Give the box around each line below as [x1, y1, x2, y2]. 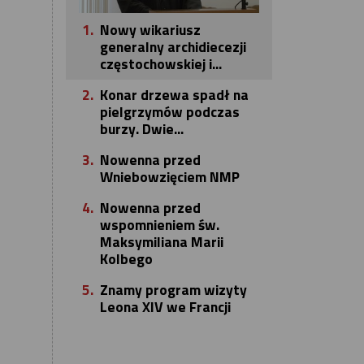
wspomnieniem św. [100, 214, 219, 236]
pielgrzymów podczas [100, 101, 240, 123]
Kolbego [100, 248, 153, 271]
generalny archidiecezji [100, 36, 246, 58]
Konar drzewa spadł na [100, 84, 249, 106]
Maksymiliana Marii [100, 231, 223, 253]
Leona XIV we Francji [100, 296, 231, 318]
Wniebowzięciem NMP [100, 166, 240, 188]
